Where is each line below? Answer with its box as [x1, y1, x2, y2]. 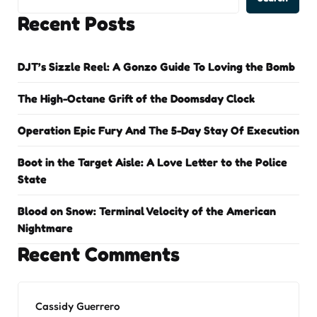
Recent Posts [18, 11, 135, 35]
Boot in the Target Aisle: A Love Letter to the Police [18, 155, 287, 169]
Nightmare [18, 221, 73, 235]
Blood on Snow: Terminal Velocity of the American [18, 204, 276, 218]
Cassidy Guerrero [35, 299, 120, 313]
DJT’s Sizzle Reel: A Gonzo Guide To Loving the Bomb [18, 59, 295, 74]
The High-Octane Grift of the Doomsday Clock [18, 91, 255, 105]
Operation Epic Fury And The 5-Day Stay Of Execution [18, 123, 299, 137]
